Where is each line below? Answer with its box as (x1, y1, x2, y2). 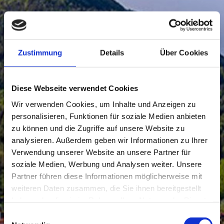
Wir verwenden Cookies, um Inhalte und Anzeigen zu (11, 99, 196, 108)
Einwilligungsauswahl (3, 210, 73, 219)
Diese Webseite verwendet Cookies (11, 83, 138, 92)
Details (99, 48, 124, 57)
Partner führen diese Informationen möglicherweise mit (11, 171, 202, 180)
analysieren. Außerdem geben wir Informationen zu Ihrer (11, 135, 207, 144)
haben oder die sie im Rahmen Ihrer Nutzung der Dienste (11, 195, 210, 204)
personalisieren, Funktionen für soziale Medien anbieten (11, 111, 206, 120)
